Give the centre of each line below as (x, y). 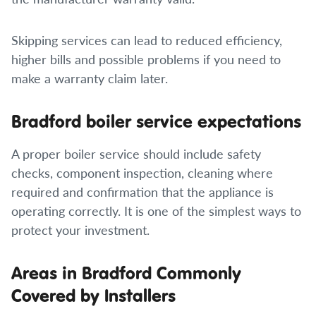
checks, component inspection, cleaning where (142, 172)
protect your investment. (80, 230)
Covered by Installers (93, 295)
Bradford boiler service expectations (156, 121)
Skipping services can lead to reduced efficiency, (147, 40)
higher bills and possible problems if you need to (146, 59)
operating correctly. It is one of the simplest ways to (156, 211)
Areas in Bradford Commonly (126, 273)
